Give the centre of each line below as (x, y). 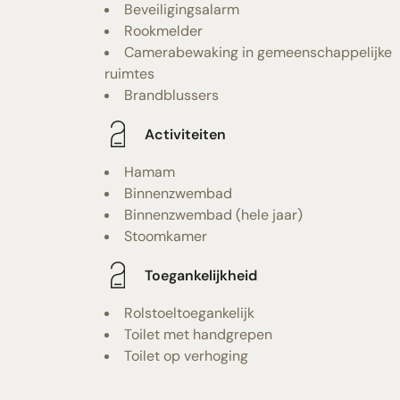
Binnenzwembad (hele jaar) (213, 215)
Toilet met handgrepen (198, 334)
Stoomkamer (166, 236)
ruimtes (129, 74)
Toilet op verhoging (186, 356)
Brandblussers (171, 95)
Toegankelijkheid (201, 275)
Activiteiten (185, 134)
